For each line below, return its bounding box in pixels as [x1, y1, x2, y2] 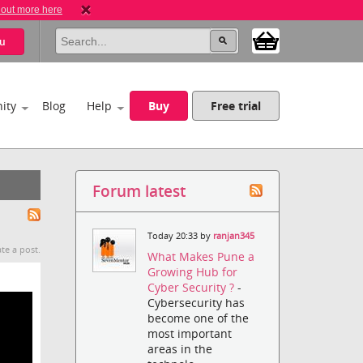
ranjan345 [213, 230, 255, 241]
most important [147, 326, 233, 342]
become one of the [147, 310, 250, 327]
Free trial [211, 98, 262, 113]
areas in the [147, 341, 213, 357]
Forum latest [92, 181, 186, 201]
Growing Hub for [147, 264, 238, 280]
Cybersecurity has [147, 295, 246, 311]
